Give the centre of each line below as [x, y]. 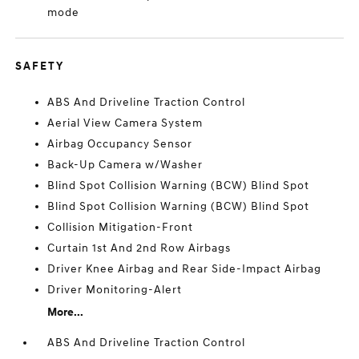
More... [66, 312]
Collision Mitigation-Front [121, 227]
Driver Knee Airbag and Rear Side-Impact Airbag [185, 269]
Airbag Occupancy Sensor [120, 144]
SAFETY [40, 66]
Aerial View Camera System [125, 123]
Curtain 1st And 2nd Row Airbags [139, 248]
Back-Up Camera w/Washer [125, 165]
